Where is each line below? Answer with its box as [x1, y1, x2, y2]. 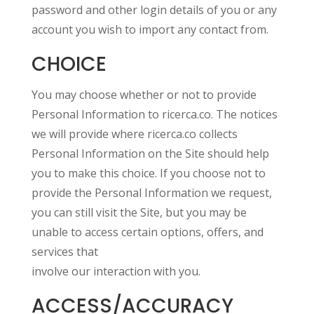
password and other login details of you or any [31, 2, 277, 18]
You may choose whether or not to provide [31, 87, 257, 102]
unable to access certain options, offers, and [31, 224, 264, 240]
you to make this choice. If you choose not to [31, 165, 266, 181]
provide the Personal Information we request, [31, 185, 272, 200]
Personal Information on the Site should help [31, 146, 269, 161]
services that [31, 244, 98, 259]
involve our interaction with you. [31, 264, 200, 279]
